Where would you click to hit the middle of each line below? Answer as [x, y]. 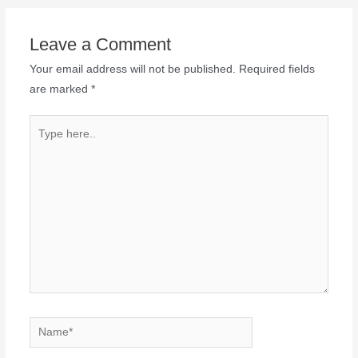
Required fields [276, 69]
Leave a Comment [100, 44]
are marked [60, 89]
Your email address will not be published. [132, 69]
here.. [43, 145]
